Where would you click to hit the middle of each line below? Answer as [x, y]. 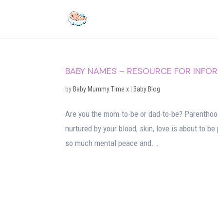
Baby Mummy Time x [101, 89]
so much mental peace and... [112, 143]
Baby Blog [147, 89]
